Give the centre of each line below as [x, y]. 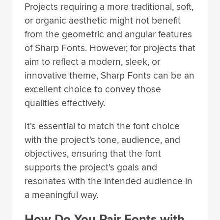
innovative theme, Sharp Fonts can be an [110, 75]
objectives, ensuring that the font [93, 153]
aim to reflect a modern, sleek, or [92, 62]
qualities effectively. [65, 103]
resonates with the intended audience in [109, 181]
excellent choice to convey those [93, 89]
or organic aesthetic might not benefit [103, 20]
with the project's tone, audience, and [102, 140]
